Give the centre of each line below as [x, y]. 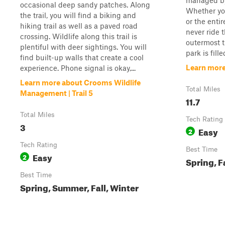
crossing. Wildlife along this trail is [79, 36]
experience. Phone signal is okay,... [78, 68]
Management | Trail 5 [57, 93]
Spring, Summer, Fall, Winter [79, 187]
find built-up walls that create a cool [82, 57]
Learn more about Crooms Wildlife [80, 82]
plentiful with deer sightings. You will [83, 47]
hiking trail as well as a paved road [79, 26]
